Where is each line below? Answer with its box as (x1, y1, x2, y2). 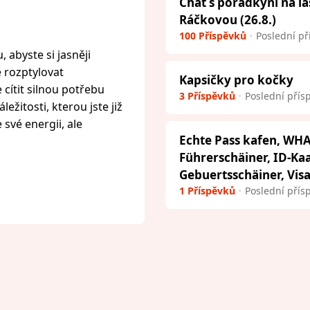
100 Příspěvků (179, 29, 246, 43)
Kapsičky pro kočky (179, 72, 293, 89)
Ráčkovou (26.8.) (179, 12, 276, 28)
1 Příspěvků (179, 184, 235, 198)
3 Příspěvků (179, 89, 235, 103)
